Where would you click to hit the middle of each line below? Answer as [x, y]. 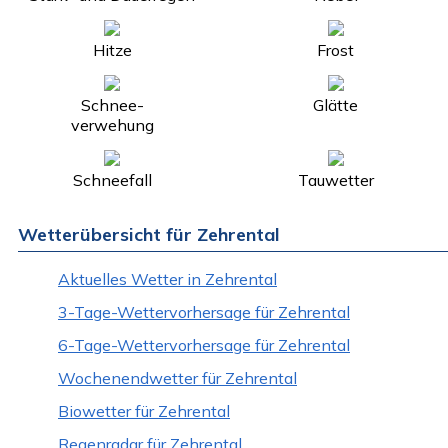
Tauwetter [335, 179]
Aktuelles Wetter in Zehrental [167, 278]
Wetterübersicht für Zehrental [149, 234]
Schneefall [112, 179]
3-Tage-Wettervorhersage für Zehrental [204, 311]
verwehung [112, 124]
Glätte [336, 104]
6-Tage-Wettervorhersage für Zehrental [204, 344]
